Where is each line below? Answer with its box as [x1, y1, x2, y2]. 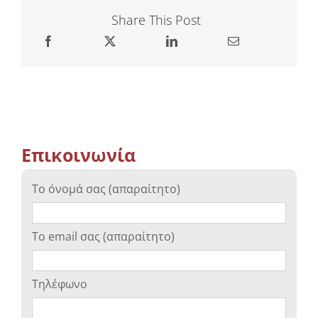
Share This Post [111, 11, 201, 28]
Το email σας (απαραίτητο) [32, 228, 175, 244]
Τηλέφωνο [32, 275, 87, 292]
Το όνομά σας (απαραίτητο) [32, 180, 180, 197]
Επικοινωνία [21, 142, 136, 167]
